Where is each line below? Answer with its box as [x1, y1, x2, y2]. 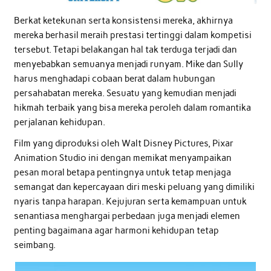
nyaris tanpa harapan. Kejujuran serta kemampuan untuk [13, 196, 247, 207]
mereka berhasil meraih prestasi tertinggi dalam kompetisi [13, 30, 252, 41]
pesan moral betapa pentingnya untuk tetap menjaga [13, 167, 231, 178]
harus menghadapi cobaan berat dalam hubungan [13, 73, 215, 85]
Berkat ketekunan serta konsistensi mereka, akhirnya [13, 15, 233, 27]
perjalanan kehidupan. [13, 117, 105, 128]
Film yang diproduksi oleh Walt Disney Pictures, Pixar [13, 138, 233, 149]
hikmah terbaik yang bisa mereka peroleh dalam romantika [13, 102, 251, 114]
